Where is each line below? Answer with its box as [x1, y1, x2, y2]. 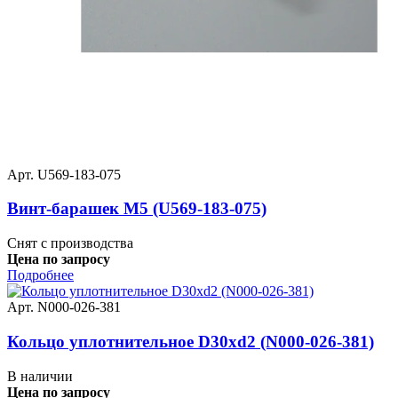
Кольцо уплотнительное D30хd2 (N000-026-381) [7, 331, 374, 351]
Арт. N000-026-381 [7, 299, 121, 315]
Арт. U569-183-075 [7, 166, 121, 182]
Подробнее [7, 267, 74, 283]
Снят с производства [7, 235, 133, 251]
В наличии [7, 368, 73, 384]
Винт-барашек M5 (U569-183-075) [7, 199, 267, 219]
